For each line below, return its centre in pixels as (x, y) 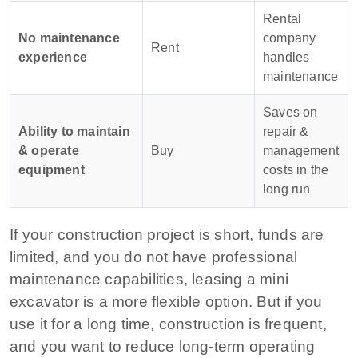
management (301, 150)
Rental (282, 18)
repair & (286, 131)
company (290, 38)
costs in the (296, 169)
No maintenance (69, 38)
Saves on (290, 112)
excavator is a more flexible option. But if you (166, 301)
